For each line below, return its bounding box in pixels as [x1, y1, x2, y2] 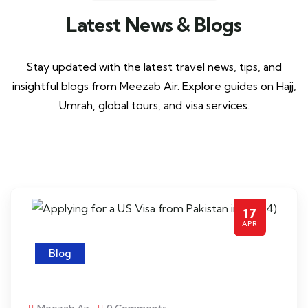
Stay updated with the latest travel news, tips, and [26, 60, 282, 74]
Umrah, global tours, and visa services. [58, 98, 250, 112]
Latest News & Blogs [66, 12, 242, 36]
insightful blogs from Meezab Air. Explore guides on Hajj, [12, 79, 296, 93]
